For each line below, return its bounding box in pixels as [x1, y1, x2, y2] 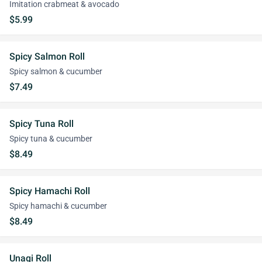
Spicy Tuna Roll [9, 118, 74, 129]
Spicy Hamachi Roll [9, 185, 90, 196]
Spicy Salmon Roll [9, 51, 85, 62]
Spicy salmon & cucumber [9, 67, 102, 77]
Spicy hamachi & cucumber [9, 201, 107, 211]
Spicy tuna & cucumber [9, 134, 92, 144]
